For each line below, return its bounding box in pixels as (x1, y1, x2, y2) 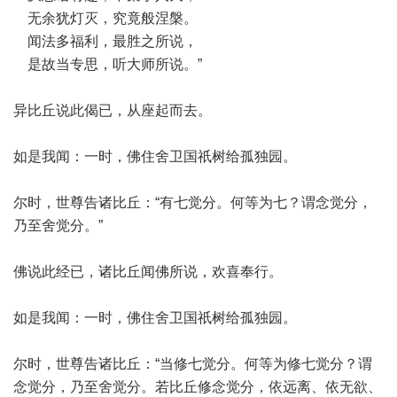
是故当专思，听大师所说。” (13, 57, 202, 72)
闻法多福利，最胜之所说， (13, 34, 198, 49)
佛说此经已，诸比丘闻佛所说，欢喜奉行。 (13, 264, 283, 279)
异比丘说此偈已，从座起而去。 (13, 103, 212, 118)
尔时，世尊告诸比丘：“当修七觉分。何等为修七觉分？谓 (13, 356, 372, 371)
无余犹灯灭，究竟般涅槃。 (13, 11, 198, 26)
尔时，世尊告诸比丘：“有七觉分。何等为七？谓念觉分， (13, 195, 372, 210)
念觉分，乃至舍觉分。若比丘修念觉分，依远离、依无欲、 (13, 379, 382, 394)
